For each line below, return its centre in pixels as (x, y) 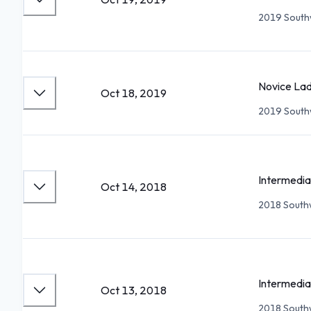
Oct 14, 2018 (134, 187)
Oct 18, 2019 (134, 93)
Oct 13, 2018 (134, 290)
